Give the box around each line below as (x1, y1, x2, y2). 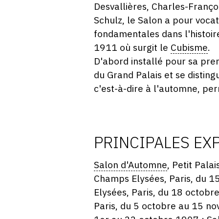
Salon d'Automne (94, 158, 167, 171)
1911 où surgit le (94, 41, 171, 53)
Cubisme (171, 41, 208, 53)
